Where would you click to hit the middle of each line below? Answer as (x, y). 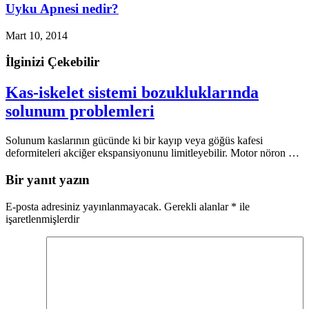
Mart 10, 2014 (37, 35)
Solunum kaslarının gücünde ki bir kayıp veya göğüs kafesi (134, 141)
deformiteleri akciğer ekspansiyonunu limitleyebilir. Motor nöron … (152, 153)
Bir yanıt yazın (48, 179)
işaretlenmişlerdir (42, 219)
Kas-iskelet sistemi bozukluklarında (132, 93)
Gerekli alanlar (198, 206)
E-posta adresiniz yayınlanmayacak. (83, 206)
